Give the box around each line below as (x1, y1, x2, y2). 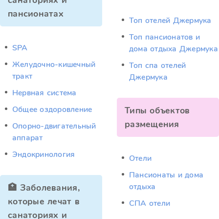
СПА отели (129, 198, 171, 209)
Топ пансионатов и (129, 32, 200, 43)
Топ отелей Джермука (129, 15, 212, 26)
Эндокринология (12, 149, 75, 160)
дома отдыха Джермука (129, 44, 218, 54)
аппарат (12, 132, 43, 143)
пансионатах (8, 8, 64, 20)
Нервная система (12, 88, 77, 98)
